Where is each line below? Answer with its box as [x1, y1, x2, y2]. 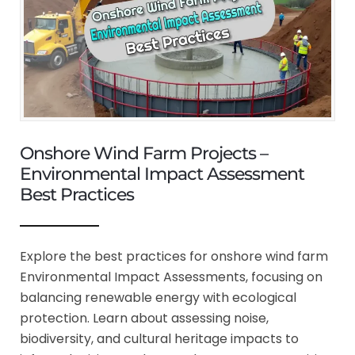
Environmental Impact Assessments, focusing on [20, 268, 323, 287]
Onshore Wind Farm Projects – [20, 143, 268, 165]
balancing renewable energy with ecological [20, 288, 296, 307]
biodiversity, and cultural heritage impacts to [20, 330, 299, 349]
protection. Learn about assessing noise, [20, 309, 269, 328]
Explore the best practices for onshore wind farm [20, 247, 328, 266]
